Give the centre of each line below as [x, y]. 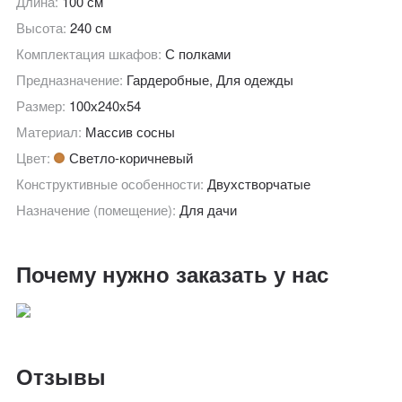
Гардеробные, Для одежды [210, 79]
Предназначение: [72, 79]
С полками [198, 53]
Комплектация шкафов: [91, 53]
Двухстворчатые [259, 183]
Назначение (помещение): [98, 209]
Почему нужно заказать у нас [173, 273]
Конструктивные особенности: [112, 183]
